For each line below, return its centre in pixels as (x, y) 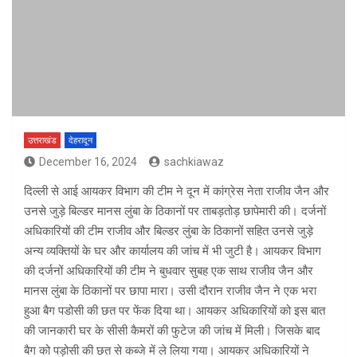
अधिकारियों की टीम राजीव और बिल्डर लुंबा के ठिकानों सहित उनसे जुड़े (169, 231)
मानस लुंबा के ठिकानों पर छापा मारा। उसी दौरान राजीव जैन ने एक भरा (170, 291)
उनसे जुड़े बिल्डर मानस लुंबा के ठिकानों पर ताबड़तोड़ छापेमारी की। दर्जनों (175, 212)
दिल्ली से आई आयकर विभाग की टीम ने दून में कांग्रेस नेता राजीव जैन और (177, 192)
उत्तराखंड (42, 141)
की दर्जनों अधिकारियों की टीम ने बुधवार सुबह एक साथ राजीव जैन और (169, 271)
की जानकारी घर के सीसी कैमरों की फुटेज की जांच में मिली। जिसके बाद (172, 331)
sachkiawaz (194, 162)
